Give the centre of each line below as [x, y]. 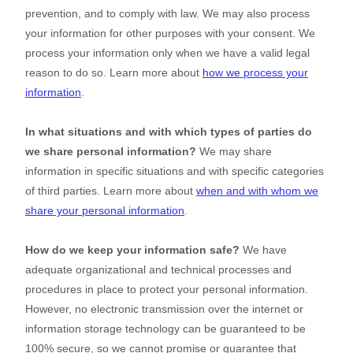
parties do [285, 132]
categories [298, 171]
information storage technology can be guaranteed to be [165, 329]
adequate [50, 270]
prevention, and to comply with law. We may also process [167, 14]
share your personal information [105, 211]
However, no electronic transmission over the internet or [164, 309]
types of [234, 132]
